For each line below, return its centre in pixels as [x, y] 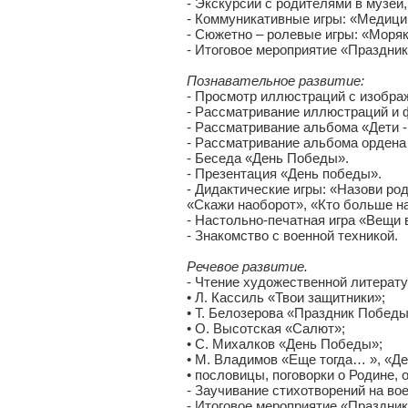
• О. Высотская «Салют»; [266, 328]
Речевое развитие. [247, 266]
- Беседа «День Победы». [268, 158]
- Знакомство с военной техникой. [292, 235]
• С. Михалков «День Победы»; [285, 344]
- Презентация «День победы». [284, 173]
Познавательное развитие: [275, 81]
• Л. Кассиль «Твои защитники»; [286, 297]
